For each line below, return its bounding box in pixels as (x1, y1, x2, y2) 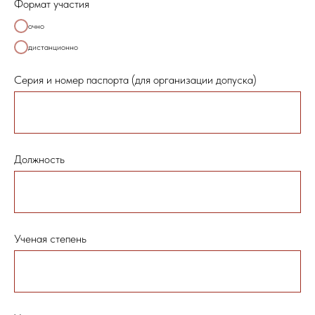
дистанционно (28, 41, 78, 52)
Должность (14, 153, 65, 166)
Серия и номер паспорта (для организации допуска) (14, 73, 257, 86)
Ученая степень (14, 232, 86, 245)
